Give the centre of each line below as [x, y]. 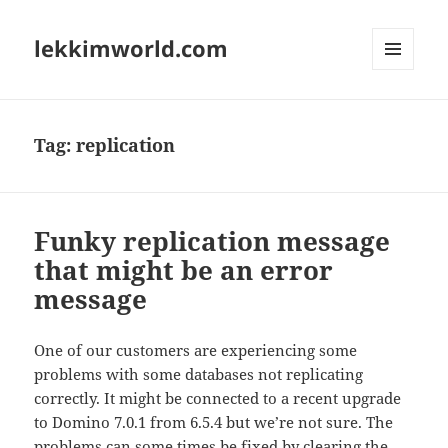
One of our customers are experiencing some [196, 350]
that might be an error [184, 270]
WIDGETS [400, 112]
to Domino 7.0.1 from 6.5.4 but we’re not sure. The [214, 422]
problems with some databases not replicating [199, 374]
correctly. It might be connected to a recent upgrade [218, 398]
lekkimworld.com [131, 48]
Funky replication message [212, 241]
